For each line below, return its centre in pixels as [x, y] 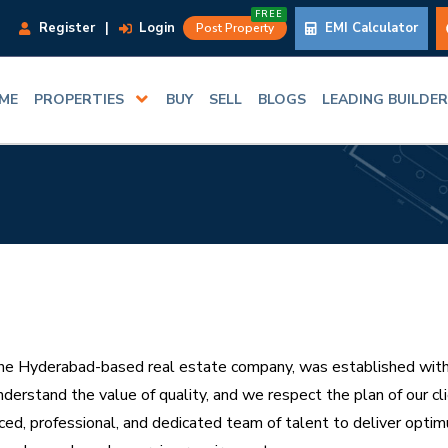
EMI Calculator [369, 27]
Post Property [235, 27]
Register [65, 27]
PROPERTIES [79, 100]
